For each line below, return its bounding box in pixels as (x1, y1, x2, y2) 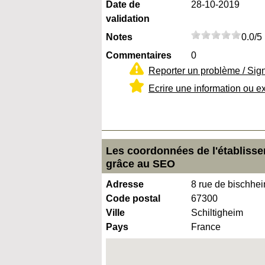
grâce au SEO (106, 157, 175, 170)
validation (106, 13, 150, 24)
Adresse (106, 179, 144, 189)
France (191, 221, 221, 232)
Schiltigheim (191, 207, 243, 218)
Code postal (106, 193, 160, 203)
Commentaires (106, 50, 172, 60)
